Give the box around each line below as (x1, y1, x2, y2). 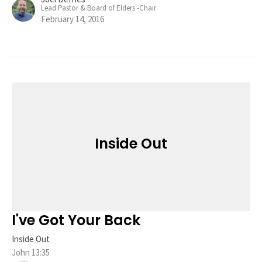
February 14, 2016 (41, 13, 104, 25)
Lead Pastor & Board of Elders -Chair (41, 2, 156, 13)
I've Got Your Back (12, 210, 140, 230)
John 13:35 (12, 246, 50, 258)
